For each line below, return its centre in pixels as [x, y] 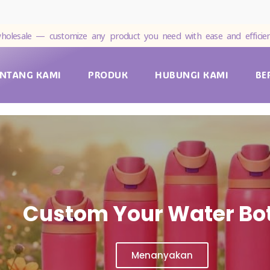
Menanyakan [162, 255]
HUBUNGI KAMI [192, 75]
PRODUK [108, 75]
